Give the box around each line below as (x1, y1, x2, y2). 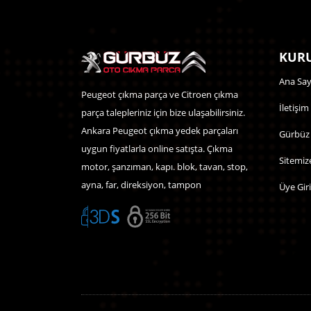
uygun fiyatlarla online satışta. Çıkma (81, 142, 233, 155)
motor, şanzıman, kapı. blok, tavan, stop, (81, 160, 248, 173)
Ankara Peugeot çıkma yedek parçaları (81, 124, 238, 137)
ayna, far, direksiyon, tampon (81, 178, 201, 191)
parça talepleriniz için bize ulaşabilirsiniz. (81, 106, 245, 119)
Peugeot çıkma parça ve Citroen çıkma (81, 87, 238, 101)
